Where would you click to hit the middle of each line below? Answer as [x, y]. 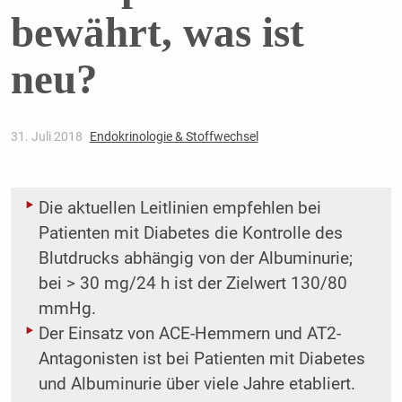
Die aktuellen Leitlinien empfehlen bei [179, 209]
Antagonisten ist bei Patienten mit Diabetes [201, 359]
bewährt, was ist [157, 33]
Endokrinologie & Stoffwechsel [174, 137]
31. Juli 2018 [48, 137]
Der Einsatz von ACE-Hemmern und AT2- [189, 334]
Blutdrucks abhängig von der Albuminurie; [195, 259]
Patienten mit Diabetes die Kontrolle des [190, 234]
